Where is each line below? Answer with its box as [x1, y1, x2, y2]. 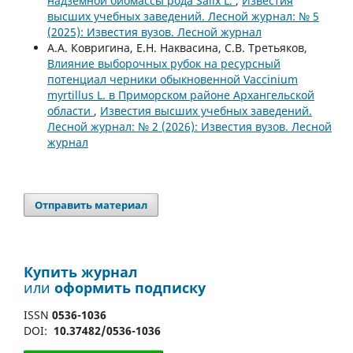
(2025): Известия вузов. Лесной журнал [46, 24, 262, 39]
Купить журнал [24, 262, 138, 281]
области [46, 102, 94, 118]
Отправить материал [35, 197, 148, 212]
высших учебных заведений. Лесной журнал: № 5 [46, 8, 319, 24]
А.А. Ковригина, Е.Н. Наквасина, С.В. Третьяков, [46, 39, 307, 55]
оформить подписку [54, 277, 206, 297]
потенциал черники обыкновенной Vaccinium [46, 71, 298, 87]
